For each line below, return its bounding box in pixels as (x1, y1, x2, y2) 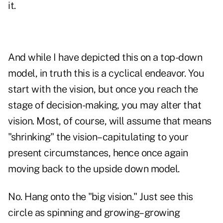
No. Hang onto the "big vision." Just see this (8, 191, 193, 203)
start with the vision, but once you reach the (8, 83, 198, 96)
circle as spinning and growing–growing (8, 207, 180, 219)
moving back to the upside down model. (8, 163, 180, 175)
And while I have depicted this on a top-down (8, 51, 202, 64)
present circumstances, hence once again (8, 147, 188, 159)
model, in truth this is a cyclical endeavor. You (8, 67, 204, 80)
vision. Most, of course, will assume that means (8, 115, 212, 127)
